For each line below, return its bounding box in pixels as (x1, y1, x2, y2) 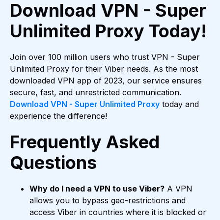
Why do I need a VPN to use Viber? (29, 184, 165, 194)
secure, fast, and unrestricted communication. (10, 87, 181, 98)
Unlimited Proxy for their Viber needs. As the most (10, 64, 198, 74)
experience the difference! (10, 111, 107, 121)
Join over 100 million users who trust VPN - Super (10, 52, 200, 62)
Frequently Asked (10, 131, 160, 153)
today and (160, 99, 199, 110)
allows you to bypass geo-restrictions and (29, 195, 186, 206)
